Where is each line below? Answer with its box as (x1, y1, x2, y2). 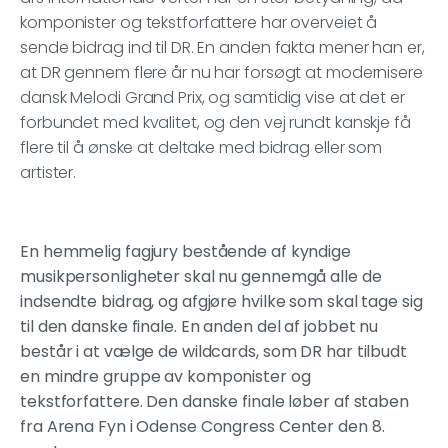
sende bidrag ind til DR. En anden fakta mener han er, (20, 36, 425, 60)
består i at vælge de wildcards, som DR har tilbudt (20, 340, 407, 363)
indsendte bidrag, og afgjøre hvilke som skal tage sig (20, 290, 423, 313)
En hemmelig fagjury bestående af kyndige (20, 240, 351, 263)
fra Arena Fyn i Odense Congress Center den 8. (20, 415, 385, 438)
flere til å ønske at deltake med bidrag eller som (20, 136, 383, 160)
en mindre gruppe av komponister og (20, 365, 311, 388)
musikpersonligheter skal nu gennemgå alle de (20, 265, 382, 288)
